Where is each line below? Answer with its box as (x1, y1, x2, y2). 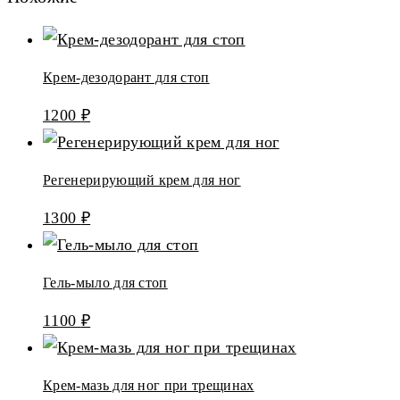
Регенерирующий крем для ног (43, 171, 241, 187)
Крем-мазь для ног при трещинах (43, 377, 254, 393)
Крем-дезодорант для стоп (43, 69, 210, 85)
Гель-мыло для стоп (43, 274, 168, 290)
